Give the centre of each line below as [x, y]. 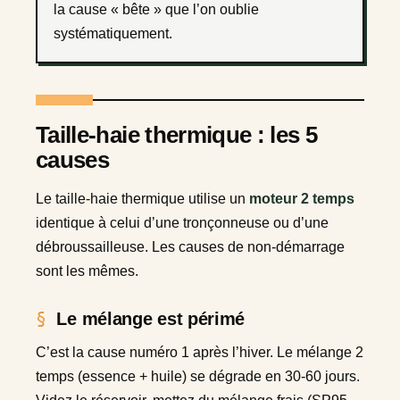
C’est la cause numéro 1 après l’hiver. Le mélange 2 [200, 352]
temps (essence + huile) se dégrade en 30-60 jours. [198, 376]
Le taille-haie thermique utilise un [142, 198]
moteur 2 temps [302, 198]
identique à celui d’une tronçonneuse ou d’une [182, 222]
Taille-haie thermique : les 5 [177, 134]
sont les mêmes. [87, 271]
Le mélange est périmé [151, 318]
